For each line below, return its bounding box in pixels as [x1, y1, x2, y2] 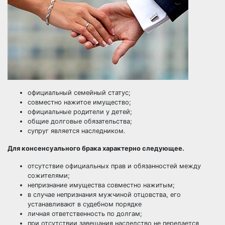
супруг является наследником [28, 127, 124, 135]
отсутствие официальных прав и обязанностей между [28, 162, 201, 170]
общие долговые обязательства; [28, 118, 132, 125]
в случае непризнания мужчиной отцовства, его [28, 191, 181, 198]
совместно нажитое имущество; [28, 98, 131, 106]
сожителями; [28, 172, 70, 179]
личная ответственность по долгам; [28, 210, 142, 217]
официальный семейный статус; [28, 89, 131, 96]
